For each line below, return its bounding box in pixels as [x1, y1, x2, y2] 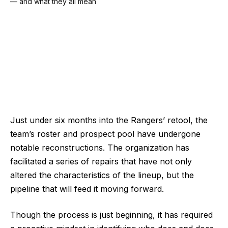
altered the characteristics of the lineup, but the [10, 169, 194, 180]
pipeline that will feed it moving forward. [10, 183, 164, 194]
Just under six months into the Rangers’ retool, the [10, 115, 208, 125]
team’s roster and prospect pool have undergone [10, 128, 201, 139]
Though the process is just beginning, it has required [10, 210, 213, 220]
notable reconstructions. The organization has [10, 142, 189, 153]
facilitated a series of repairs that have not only [10, 156, 192, 166]
